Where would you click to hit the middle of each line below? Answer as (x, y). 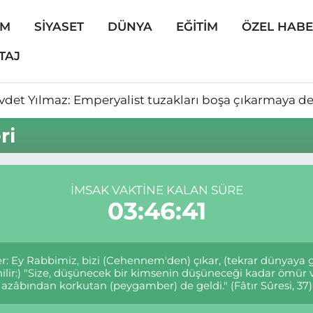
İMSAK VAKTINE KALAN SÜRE (156, 190)
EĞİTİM (197, 26)
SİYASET (59, 26)
